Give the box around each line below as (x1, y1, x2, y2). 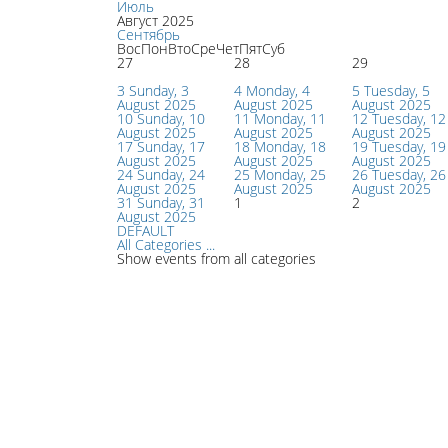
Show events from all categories (117, 249, 316, 268)
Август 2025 (117, 11, 194, 30)
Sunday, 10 (137, 109, 205, 128)
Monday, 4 (246, 81, 310, 100)
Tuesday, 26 (372, 165, 446, 184)
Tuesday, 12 (372, 109, 446, 128)
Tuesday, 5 (364, 81, 430, 100)
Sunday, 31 (137, 193, 205, 212)
